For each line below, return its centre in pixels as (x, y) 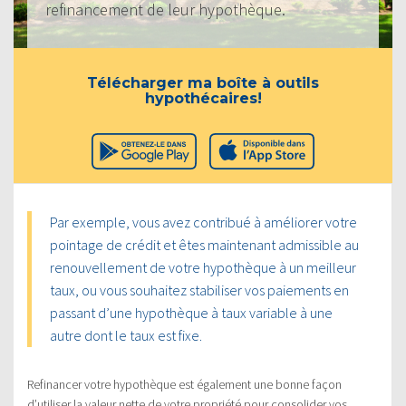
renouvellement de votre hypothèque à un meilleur (203, 267)
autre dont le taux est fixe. (126, 335)
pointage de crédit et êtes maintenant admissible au (204, 244)
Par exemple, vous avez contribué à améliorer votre (203, 222)
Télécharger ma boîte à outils (203, 82)
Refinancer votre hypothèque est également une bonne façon (184, 384)
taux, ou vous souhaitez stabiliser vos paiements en (199, 290)
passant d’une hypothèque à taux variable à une (191, 312)
